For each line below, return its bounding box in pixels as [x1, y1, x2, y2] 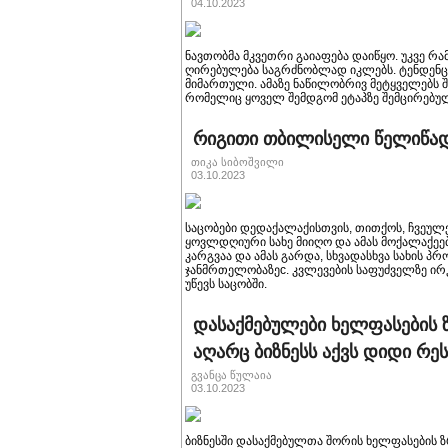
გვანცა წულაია [191, 369, 272, 381]
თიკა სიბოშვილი [191, 156, 284, 168]
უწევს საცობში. [185, 277, 267, 291]
